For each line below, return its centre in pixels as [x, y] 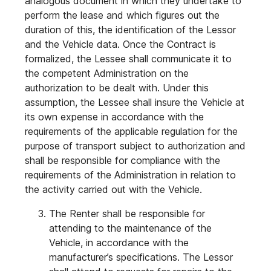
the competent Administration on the [107, 73]
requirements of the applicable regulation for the [131, 131]
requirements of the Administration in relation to [130, 175]
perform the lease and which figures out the [122, 15]
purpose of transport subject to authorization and [135, 146]
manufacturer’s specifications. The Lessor [141, 257]
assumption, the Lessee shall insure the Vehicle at [135, 102]
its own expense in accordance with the [114, 117]
